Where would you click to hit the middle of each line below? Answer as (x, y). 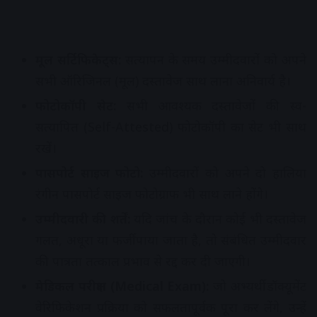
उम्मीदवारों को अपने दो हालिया (225, 173)
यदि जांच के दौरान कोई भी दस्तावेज (218, 219)
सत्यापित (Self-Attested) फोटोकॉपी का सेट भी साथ (171, 127)
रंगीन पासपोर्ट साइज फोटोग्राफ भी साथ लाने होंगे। (152, 194)
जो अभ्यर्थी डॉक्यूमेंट (258, 286)
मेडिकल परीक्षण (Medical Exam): (122, 286)
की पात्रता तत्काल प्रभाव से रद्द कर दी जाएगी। (143, 261)
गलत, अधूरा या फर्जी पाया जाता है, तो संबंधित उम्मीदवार (171, 240)
